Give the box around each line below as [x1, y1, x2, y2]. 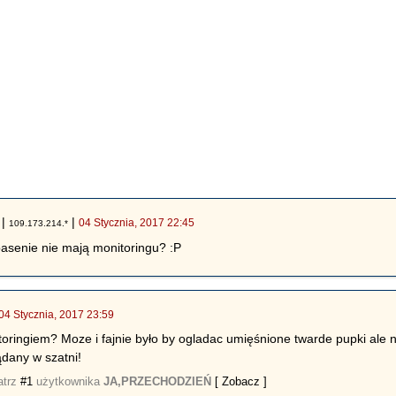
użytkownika [33, 375, 104, 389]
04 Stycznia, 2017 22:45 [79, 217, 195, 230]
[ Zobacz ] [215, 375, 268, 389]
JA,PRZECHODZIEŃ [103, 375, 212, 389]
